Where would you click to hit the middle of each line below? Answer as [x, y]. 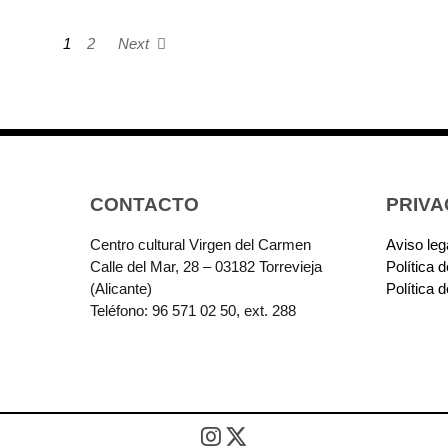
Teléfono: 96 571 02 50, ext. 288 [193, 311]
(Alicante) [121, 289]
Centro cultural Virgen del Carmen [201, 245]
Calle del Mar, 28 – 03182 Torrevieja [206, 267]
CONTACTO [145, 205]
